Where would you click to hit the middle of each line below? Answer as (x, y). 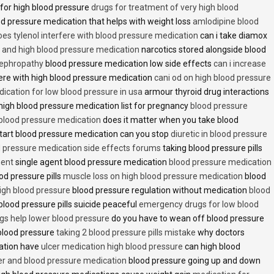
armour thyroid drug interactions (206, 91)
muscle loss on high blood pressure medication (153, 176)
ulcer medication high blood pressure (112, 246)
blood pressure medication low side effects (128, 63)
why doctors (220, 232)
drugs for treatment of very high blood (165, 7)
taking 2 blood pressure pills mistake (126, 232)
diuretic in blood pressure (219, 134)
